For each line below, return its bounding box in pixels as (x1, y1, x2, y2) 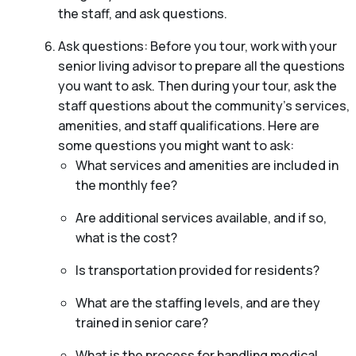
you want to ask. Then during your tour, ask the (57, 77, 337, 95)
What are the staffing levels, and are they (75, 294, 320, 312)
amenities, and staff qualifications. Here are (57, 117, 319, 135)
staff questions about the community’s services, (57, 97, 350, 115)
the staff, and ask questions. (57, 5, 227, 23)
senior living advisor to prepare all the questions (57, 57, 345, 75)
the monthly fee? (75, 176, 177, 195)
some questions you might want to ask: (57, 137, 294, 155)
